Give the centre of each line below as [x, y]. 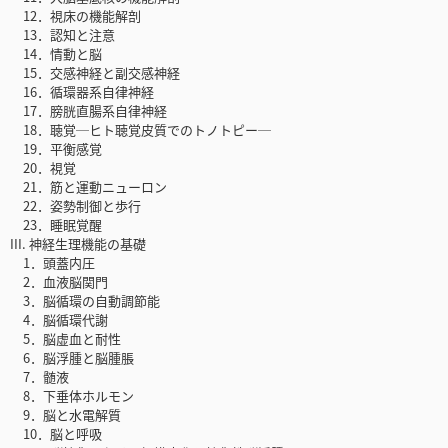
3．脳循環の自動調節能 [85, 301]
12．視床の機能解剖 [75, 16]
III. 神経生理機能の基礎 [78, 244]
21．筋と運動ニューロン [88, 187]
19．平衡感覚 [56, 149]
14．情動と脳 [56, 54]
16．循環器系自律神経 [82, 92]
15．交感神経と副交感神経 [95, 73]
